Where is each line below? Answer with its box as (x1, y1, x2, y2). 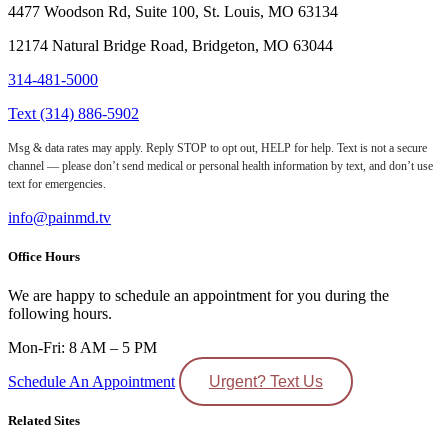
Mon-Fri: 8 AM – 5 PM (8, 339, 157, 357)
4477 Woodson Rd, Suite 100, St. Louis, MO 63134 (8, 2, 338, 20)
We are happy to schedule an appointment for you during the (8, 287, 389, 305)
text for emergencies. (8, 176, 106, 191)
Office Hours (8, 249, 80, 265)
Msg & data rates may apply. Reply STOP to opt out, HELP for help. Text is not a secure (8, 140, 427, 155)
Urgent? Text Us (209, 373, 323, 391)
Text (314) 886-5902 (8, 104, 139, 122)
